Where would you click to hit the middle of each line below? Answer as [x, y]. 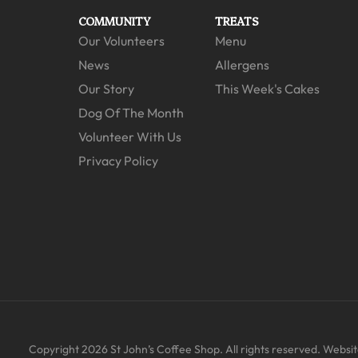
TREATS [237, 21]
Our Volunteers [121, 41]
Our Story [106, 89]
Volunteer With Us [129, 137]
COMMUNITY [114, 21]
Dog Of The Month [131, 113]
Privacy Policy [118, 161]
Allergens [243, 65]
